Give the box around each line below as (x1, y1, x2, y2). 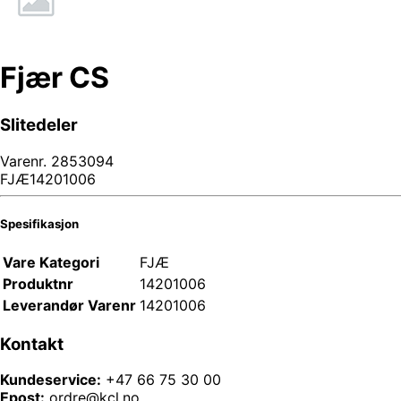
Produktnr (3, 274, 73, 293)
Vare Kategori (3, 252, 99, 271)
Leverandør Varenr (3, 295, 136, 314)
